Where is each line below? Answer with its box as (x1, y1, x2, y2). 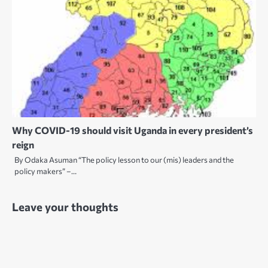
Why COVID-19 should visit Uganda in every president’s (12, 124, 253, 136)
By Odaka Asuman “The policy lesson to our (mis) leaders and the (14, 155, 234, 165)
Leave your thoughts (12, 200, 118, 214)
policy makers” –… (14, 166, 77, 176)
